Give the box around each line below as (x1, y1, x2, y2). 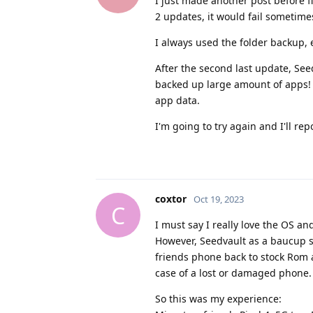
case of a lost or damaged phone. (155, 266, 312, 280)
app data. (155, 94, 200, 108)
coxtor (155, 192, 187, 206)
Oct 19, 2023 (194, 193, 244, 206)
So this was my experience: (155, 292, 282, 306)
